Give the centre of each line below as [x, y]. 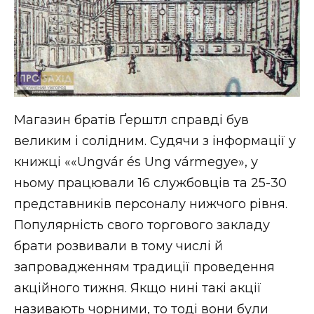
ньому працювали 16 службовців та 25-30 [150, 183]
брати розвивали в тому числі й [118, 246]
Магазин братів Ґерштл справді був [131, 120]
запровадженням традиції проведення [144, 267]
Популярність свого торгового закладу [142, 225]
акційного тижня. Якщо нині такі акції [138, 288]
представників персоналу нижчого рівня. [151, 204]
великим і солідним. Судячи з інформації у [155, 141]
